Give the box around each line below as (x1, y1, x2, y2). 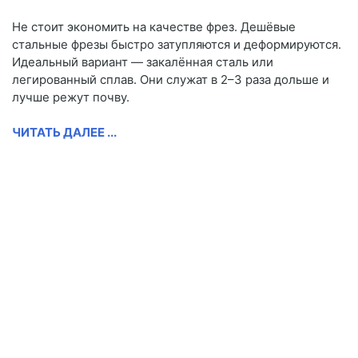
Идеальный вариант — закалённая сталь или (12, 54, 273, 70)
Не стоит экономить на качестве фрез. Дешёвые (12, 19, 296, 35)
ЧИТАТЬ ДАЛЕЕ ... (12, 125, 117, 141)
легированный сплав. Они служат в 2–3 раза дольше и (12, 72, 329, 88)
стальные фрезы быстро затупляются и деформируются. (12, 37, 341, 53)
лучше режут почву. (12, 89, 129, 105)
